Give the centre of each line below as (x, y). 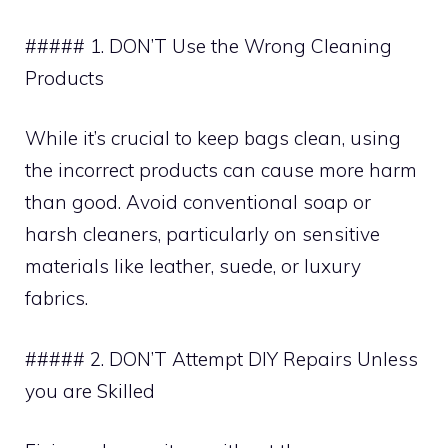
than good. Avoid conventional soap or (198, 202)
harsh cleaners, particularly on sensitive (202, 234)
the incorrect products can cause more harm (221, 170)
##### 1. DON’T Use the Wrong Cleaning (208, 45)
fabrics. (56, 298)
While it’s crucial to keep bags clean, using (213, 138)
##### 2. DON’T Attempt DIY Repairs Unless (221, 358)
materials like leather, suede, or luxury (193, 266)
